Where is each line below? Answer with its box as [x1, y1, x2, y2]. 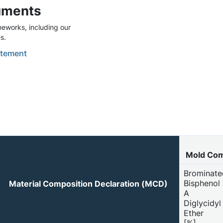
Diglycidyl [184, 198, 221, 208]
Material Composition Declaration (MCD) [9, 178, 168, 189]
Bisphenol [184, 178, 220, 188]
